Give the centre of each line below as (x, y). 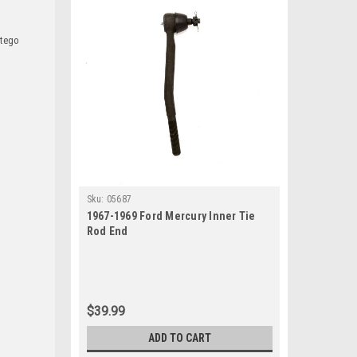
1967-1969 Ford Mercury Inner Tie (171, 216)
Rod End (107, 231)
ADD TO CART (179, 338)
